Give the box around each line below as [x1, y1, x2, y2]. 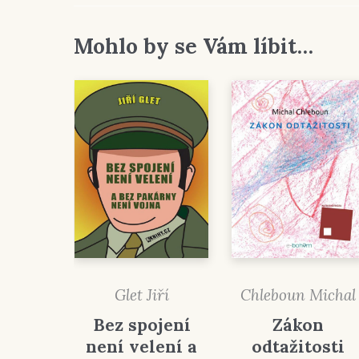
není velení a [86, 335, 198, 357]
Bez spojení [92, 313, 191, 336]
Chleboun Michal [240, 285, 357, 305]
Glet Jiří [114, 284, 169, 305]
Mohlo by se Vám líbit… [74, 33, 313, 59]
